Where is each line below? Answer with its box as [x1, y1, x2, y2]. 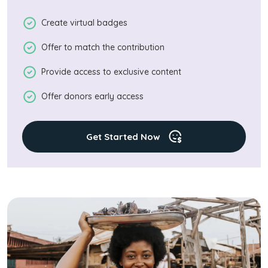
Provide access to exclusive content [41, 66, 181, 77]
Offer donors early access [41, 91, 144, 102]
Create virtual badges [41, 17, 127, 28]
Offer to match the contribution [41, 42, 165, 53]
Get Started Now [86, 130, 160, 142]
